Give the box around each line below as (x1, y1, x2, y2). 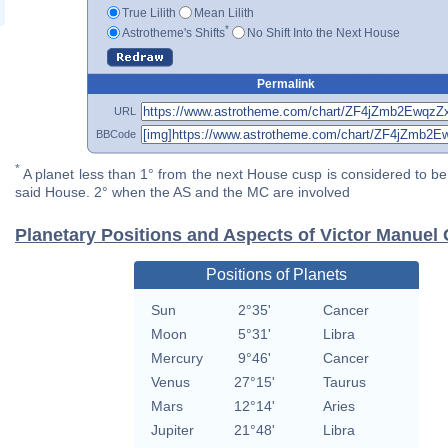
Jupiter (150, 422, 194, 439)
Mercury (150, 350, 203, 367)
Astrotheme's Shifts (122, 25, 225, 40)
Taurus (322, 374, 366, 391)
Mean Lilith (194, 5, 254, 20)
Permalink (256, 76, 315, 91)
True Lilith (122, 5, 176, 20)
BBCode (96, 127, 136, 140)
